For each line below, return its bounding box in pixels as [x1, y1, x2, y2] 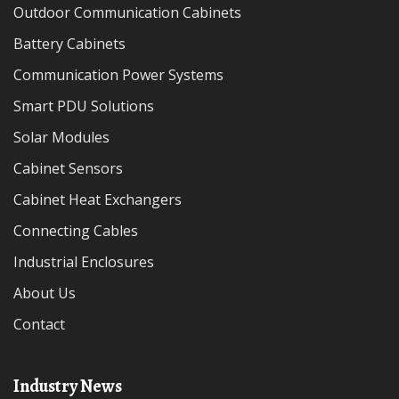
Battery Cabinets [23, 34, 126, 53]
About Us [22, 283, 76, 303]
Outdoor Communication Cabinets [24, 3, 241, 22]
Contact [22, 314, 65, 334]
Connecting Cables [22, 221, 138, 240]
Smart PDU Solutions [21, 96, 154, 116]
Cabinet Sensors [22, 159, 123, 178]
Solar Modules [21, 127, 110, 147]
